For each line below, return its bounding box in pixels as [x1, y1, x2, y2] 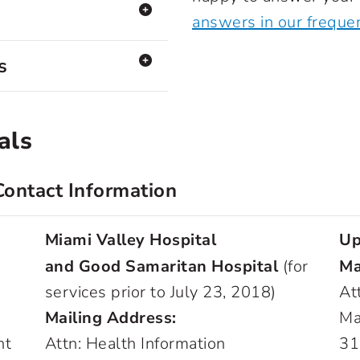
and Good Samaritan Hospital [44, 256, 283, 277]
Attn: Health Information [44, 333, 226, 354]
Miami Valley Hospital [44, 229, 217, 251]
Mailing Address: [44, 307, 177, 329]
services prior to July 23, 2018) [44, 281, 276, 303]
